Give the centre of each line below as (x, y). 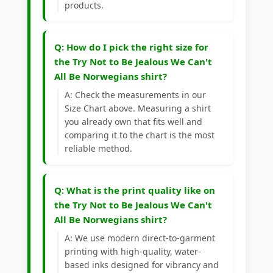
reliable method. (98, 149)
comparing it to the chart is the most (140, 135)
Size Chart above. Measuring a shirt (138, 108)
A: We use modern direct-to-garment (140, 238)
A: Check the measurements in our (135, 95)
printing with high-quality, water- (133, 252)
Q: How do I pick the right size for (131, 47)
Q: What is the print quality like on (135, 190)
